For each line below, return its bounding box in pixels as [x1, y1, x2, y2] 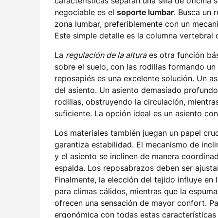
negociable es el [54, 7, 117, 17]
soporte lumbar [117, 7, 174, 17]
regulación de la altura [66, 50, 146, 60]
